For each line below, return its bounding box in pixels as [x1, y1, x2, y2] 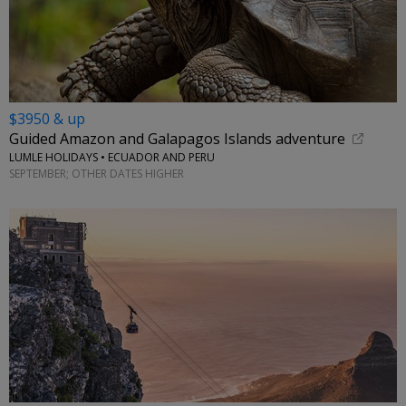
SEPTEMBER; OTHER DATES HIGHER [9, 165, 184, 181]
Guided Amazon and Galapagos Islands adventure [9, 129, 345, 150]
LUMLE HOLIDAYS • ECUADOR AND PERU [9, 150, 215, 166]
